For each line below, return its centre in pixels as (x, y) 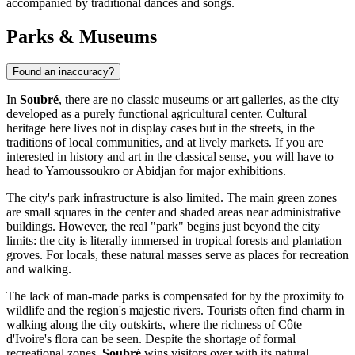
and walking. (39, 269)
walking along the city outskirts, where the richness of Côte (154, 325)
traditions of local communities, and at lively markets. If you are (165, 143)
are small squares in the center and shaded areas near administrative (174, 212)
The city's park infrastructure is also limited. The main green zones (172, 198)
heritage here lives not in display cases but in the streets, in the (160, 128)
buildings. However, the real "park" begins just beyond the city (163, 227)
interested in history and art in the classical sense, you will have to (170, 157)
